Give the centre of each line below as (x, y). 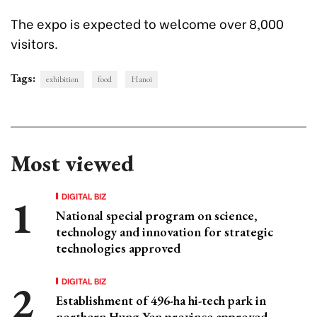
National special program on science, (157, 215)
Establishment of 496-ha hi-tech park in (161, 300)
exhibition (62, 79)
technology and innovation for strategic (165, 231)
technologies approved (118, 248)
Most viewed (72, 163)
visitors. (34, 42)
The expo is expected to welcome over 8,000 (147, 23)
